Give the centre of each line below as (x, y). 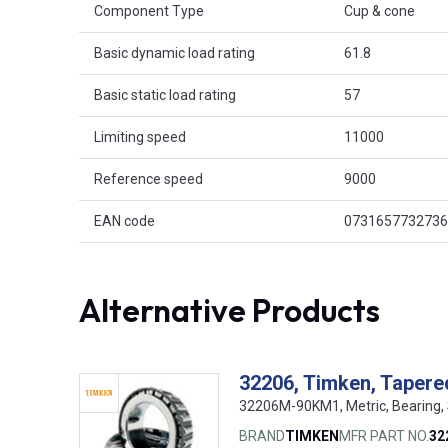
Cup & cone (379, 10)
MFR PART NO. (384, 435)
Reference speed (148, 178)
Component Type (149, 10)
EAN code (124, 220)
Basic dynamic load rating (174, 52)
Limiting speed (140, 136)
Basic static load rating (165, 94)
